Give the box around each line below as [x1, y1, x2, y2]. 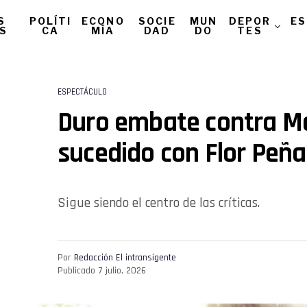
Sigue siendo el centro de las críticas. [58, 194, 260, 212]
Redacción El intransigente [74, 251, 176, 264]
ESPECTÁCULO [58, 86, 107, 97]
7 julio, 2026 [99, 264, 146, 277]
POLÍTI [29, 15, 72, 27]
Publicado [58, 264, 95, 277]
